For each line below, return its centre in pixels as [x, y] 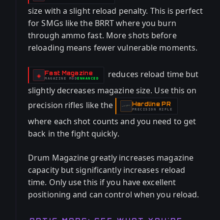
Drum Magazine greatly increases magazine [111, 158]
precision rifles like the [72, 105]
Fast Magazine [69, 73]
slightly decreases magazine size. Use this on [112, 90]
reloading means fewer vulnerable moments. [113, 48]
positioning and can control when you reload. [114, 194]
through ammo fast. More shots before [102, 35]
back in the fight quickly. [74, 134]
